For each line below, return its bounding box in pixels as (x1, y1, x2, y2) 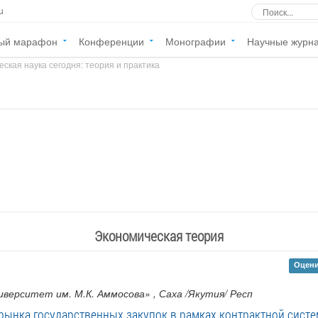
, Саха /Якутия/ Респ (153, 286, 253, 301)
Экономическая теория (94, 226, 224, 245)
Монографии (165, 34, 226, 48)
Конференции (79, 34, 144, 48)
